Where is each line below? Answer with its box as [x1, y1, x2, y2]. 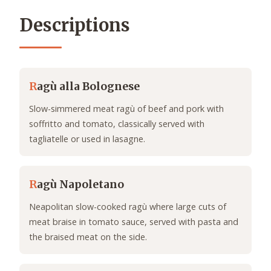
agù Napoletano [37, 178, 124, 192]
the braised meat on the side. [29, 231, 147, 243]
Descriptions [19, 15, 130, 37]
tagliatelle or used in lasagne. [29, 133, 145, 145]
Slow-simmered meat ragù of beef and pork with [29, 103, 224, 115]
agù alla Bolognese [37, 80, 140, 94]
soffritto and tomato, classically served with [29, 118, 204, 130]
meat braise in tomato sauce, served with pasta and [29, 216, 238, 228]
